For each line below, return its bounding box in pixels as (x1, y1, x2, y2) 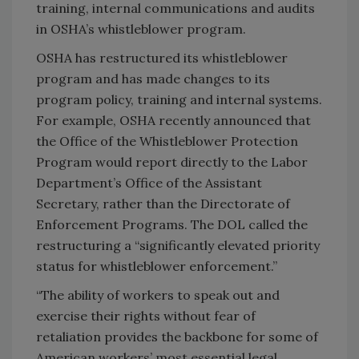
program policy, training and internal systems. (36, 91, 322, 108)
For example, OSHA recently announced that (36, 112, 311, 129)
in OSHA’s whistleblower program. (36, 21, 246, 38)
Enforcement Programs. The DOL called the (36, 216, 308, 233)
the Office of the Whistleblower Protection (36, 133, 298, 150)
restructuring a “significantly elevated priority (36, 237, 320, 254)
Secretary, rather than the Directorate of (36, 196, 290, 212)
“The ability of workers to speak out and (36, 287, 280, 304)
